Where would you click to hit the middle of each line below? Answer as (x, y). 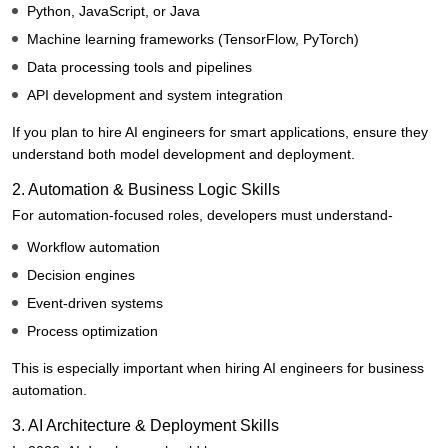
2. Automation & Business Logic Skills (146, 190)
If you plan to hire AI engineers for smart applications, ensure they (220, 132)
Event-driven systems (95, 303)
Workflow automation (93, 247)
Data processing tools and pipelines (139, 67)
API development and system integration (155, 95)
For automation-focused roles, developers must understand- (202, 215)
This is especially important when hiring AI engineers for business (218, 368)
